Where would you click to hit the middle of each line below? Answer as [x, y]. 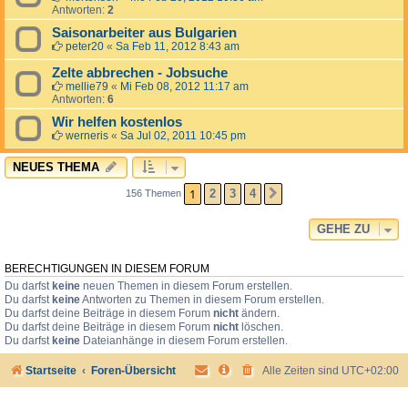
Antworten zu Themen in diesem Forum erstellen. [202, 300]
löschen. [261, 327]
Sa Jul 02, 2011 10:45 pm [183, 136]
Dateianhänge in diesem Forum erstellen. [184, 341]
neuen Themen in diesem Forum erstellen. [186, 286]
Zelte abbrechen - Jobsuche [140, 73]
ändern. [259, 314]
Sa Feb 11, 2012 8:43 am [178, 47]
